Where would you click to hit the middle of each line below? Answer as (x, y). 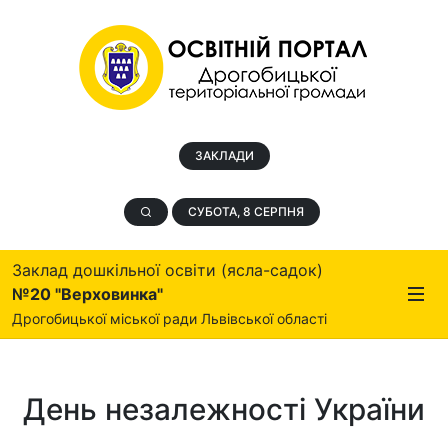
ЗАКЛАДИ (224, 155)
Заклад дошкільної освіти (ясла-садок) (167, 270)
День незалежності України (224, 409)
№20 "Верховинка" (87, 294)
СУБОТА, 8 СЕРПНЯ (246, 211)
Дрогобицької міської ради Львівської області (169, 318)
